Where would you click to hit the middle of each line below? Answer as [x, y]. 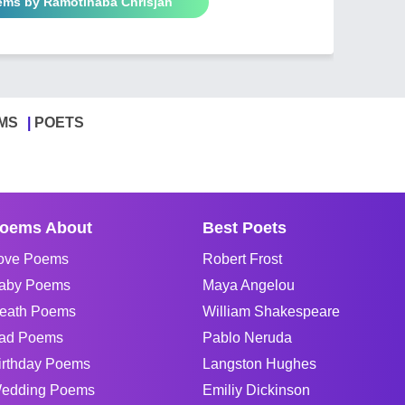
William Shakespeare [271, 311]
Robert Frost [242, 259]
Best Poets [245, 227]
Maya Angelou [249, 285]
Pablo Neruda [247, 337]
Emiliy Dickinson [256, 390]
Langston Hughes [259, 363]
